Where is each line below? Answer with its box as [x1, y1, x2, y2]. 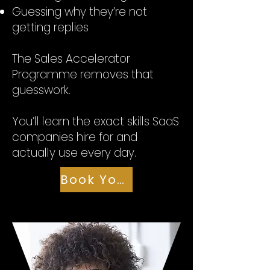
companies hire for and [12, 129, 137, 145]
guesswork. [12, 82, 71, 98]
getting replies [12, 19, 89, 36]
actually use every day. [12, 145, 136, 161]
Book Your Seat [117, 171, 124, 188]
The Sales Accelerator [12, 51, 130, 67]
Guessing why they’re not [12, 4, 147, 20]
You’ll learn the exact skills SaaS [12, 113, 179, 130]
